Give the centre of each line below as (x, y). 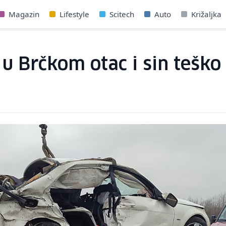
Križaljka (206, 14)
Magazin (24, 14)
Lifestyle (74, 14)
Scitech (122, 14)
